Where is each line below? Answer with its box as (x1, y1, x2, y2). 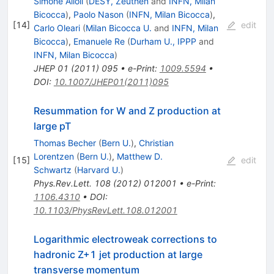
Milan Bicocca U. (85, 23, 152, 34)
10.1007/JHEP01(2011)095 (53, 76, 169, 87)
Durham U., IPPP (130, 36, 196, 47)
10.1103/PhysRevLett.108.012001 (33, 205, 177, 216)
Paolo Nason (73, 9, 124, 20)
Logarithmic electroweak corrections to (33, 233, 217, 246)
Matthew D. (116, 151, 163, 162)
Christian (138, 138, 174, 149)
